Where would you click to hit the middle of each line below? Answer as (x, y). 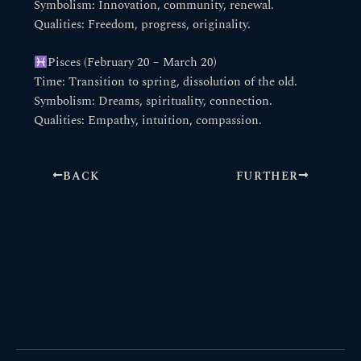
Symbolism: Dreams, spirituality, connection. (154, 102)
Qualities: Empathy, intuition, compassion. (148, 121)
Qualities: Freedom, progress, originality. (143, 25)
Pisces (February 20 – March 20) (133, 63)
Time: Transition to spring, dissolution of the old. (166, 83)
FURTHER (267, 176)
